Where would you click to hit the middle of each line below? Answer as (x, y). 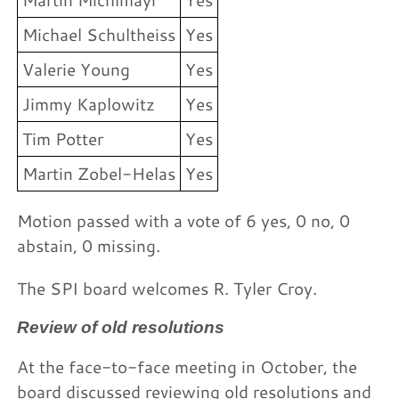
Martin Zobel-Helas (99, 174)
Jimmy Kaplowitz (89, 104)
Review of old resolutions (121, 327)
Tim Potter (63, 139)
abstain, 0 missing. (89, 246)
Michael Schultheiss (99, 35)
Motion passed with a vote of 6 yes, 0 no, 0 (184, 221)
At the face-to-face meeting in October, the (187, 366)
